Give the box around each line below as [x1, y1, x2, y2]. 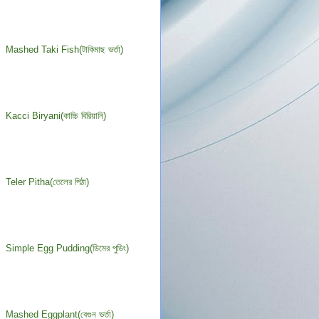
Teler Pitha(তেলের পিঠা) [6, 177, 90, 188]
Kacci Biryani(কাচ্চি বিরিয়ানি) [6, 110, 107, 122]
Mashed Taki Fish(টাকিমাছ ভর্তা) [6, 44, 124, 56]
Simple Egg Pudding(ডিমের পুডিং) [6, 243, 130, 254]
